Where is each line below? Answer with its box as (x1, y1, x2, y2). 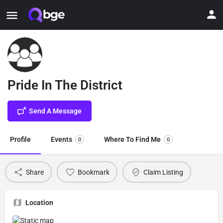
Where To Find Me (104, 135, 161, 143)
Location (25, 199, 53, 207)
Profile (10, 135, 31, 143)
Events (51, 135, 72, 143)
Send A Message (29, 107, 82, 115)
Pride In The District (7, 78, 122, 93)
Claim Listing (143, 168, 183, 176)
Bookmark (77, 168, 110, 176)
